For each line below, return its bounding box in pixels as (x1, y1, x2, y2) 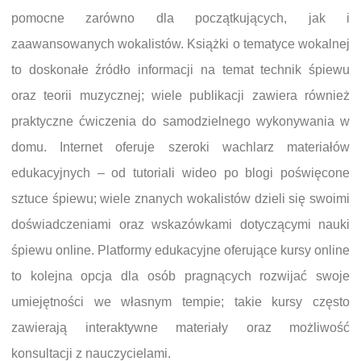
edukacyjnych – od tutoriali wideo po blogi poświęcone (11, 166, 350, 180)
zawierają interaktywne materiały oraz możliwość (11, 321, 350, 335)
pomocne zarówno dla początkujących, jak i (11, 11, 350, 26)
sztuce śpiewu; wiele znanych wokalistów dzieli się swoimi (11, 192, 350, 206)
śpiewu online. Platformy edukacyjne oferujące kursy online (11, 243, 350, 258)
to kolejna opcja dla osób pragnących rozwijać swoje (11, 269, 350, 284)
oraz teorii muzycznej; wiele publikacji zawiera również (11, 89, 350, 103)
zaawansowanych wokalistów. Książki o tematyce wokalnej (11, 37, 350, 52)
